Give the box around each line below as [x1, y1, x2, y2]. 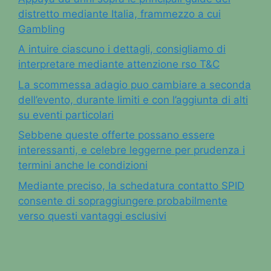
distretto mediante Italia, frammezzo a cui [18, 7, 221, 20]
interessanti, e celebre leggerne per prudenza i [18, 144, 245, 156]
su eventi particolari [18, 108, 114, 121]
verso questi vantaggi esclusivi [18, 209, 166, 222]
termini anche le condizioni [18, 159, 148, 171]
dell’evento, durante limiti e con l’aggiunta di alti [18, 93, 248, 106]
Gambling [18, 22, 65, 35]
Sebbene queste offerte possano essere [18, 129, 215, 141]
